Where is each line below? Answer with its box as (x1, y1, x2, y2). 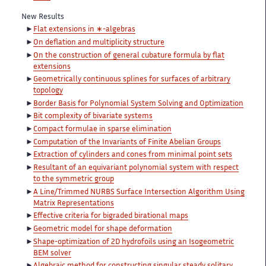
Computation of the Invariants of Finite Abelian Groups (33, 138, 221, 146)
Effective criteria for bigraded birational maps (33, 213, 188, 220)
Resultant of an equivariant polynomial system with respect (33, 164, 239, 172)
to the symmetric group (33, 176, 114, 183)
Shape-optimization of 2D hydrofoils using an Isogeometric (33, 238, 234, 246)
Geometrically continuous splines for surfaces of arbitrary (33, 76, 230, 84)
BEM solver (33, 249, 71, 257)
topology (33, 87, 63, 95)
